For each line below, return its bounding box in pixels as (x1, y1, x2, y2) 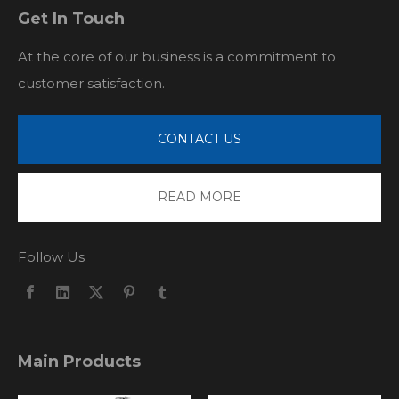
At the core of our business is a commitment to (18, 48, 336, 66)
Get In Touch (18, 9, 125, 29)
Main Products (18, 352, 141, 372)
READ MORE (158, 189, 241, 206)
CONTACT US (158, 131, 241, 148)
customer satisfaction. (18, 75, 165, 93)
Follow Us (18, 248, 85, 266)
